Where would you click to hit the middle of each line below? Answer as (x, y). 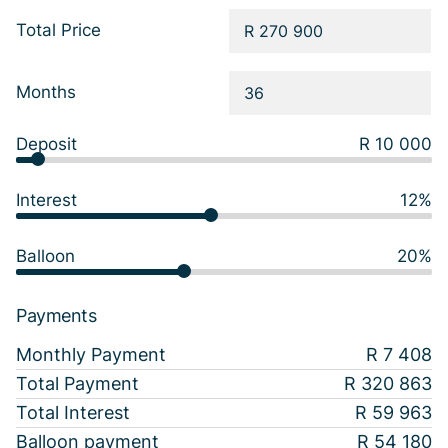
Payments (56, 315)
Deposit (46, 143)
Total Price (58, 30)
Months (46, 92)
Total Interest (73, 412)
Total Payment (77, 383)
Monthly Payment (91, 354)
